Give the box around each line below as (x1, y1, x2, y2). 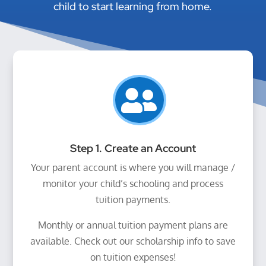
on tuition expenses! (90, 251, 176, 264)
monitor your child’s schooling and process (43, 178, 223, 190)
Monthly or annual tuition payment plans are (38, 219, 228, 232)
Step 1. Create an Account (70, 141, 196, 156)
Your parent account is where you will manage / (31, 161, 235, 174)
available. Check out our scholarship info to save (30, 235, 236, 248)
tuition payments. (96, 194, 170, 206)
